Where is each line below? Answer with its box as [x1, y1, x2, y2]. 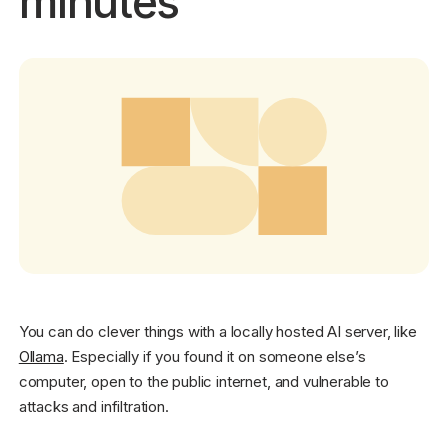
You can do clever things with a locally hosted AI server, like [18, 321, 417, 341]
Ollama [18, 346, 64, 366]
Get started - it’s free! [261, 53, 414, 72]
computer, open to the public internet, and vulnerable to [18, 371, 389, 391]
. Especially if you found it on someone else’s [63, 346, 366, 366]
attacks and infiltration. [18, 396, 169, 416]
